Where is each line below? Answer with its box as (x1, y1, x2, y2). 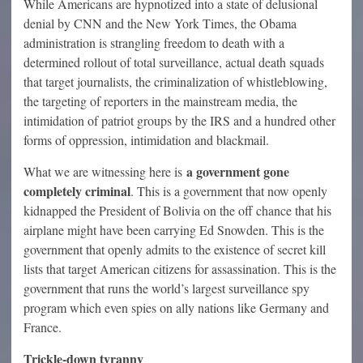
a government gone (186, 161, 289, 181)
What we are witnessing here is (23, 162, 186, 180)
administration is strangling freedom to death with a (23, 33, 284, 51)
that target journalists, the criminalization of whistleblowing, (23, 72, 327, 90)
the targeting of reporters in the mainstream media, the (23, 92, 297, 109)
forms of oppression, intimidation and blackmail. (23, 130, 269, 148)
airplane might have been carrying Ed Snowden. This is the (23, 220, 324, 238)
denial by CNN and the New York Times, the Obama (23, 14, 297, 32)
